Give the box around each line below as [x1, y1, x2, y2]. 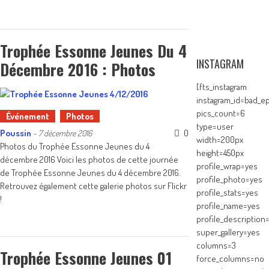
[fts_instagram [196, 81, 247, 92]
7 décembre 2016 [38, 128, 92, 138]
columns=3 [196, 240, 237, 251]
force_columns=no [196, 253, 265, 264]
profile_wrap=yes [196, 160, 258, 172]
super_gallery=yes [196, 226, 261, 238]
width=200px [196, 134, 244, 145]
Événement [6, 110, 49, 122]
